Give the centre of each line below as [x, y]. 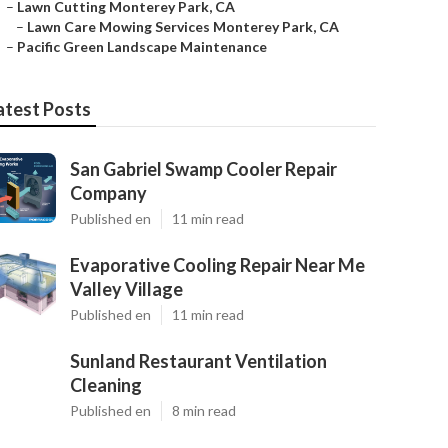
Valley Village [126, 289]
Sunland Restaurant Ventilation [198, 361]
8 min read [204, 410]
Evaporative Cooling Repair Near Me [217, 265]
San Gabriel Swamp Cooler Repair [203, 169]
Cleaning [106, 385]
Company [108, 193]
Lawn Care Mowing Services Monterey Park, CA [183, 26]
